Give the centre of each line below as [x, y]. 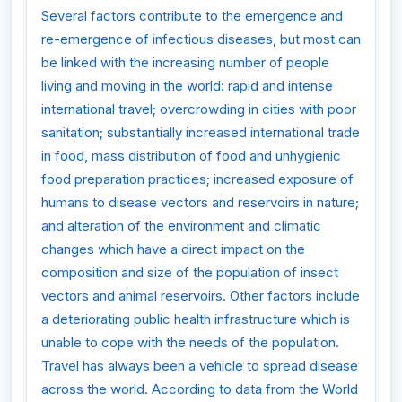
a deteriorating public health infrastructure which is [196, 319]
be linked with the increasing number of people [185, 63]
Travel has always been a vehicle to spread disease [200, 366]
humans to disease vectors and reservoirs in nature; [200, 203]
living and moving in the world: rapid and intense [187, 86]
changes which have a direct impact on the [173, 249]
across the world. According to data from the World [200, 389]
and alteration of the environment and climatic [181, 226]
